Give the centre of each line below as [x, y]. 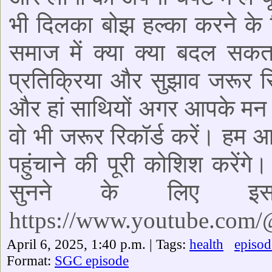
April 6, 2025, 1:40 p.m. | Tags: [98, 244]
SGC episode [92, 260]
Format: [31, 260]
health [206, 244]
